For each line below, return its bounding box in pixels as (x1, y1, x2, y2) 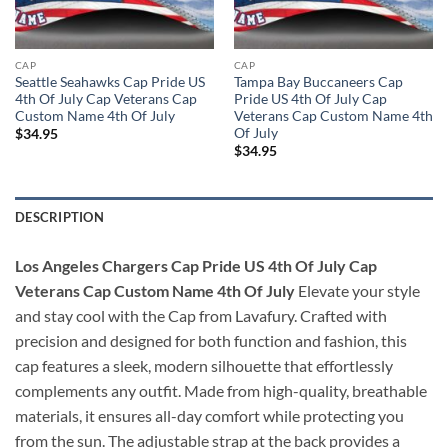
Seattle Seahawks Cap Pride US (14, 74, 205, 91)
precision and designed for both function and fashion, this (15, 331, 407, 351)
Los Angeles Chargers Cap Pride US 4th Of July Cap (15, 256, 377, 276)
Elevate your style (298, 281, 420, 301)
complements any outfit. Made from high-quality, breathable (15, 381, 427, 401)
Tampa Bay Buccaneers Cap (233, 74, 403, 91)
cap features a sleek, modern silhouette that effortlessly (15, 356, 393, 376)
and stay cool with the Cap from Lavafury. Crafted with (15, 306, 387, 326)
